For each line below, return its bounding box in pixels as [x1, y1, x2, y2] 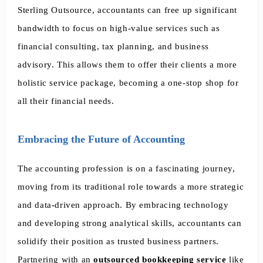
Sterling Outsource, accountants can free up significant [18, 5, 238, 15]
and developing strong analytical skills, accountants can [18, 218, 242, 228]
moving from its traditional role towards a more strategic [18, 181, 244, 191]
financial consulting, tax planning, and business [18, 41, 209, 51]
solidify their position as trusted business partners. [18, 236, 219, 246]
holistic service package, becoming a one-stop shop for [18, 77, 239, 87]
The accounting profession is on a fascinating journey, [18, 163, 235, 173]
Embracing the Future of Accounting [18, 133, 185, 145]
